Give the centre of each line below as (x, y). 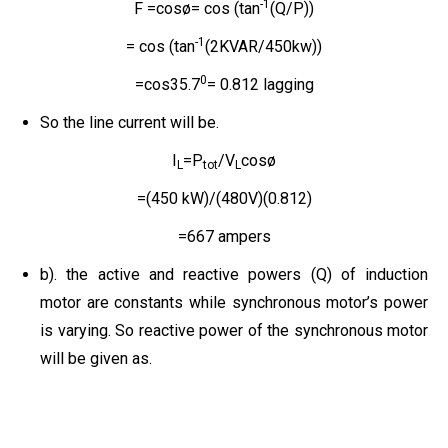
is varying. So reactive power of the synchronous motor (234, 330)
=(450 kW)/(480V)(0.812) (224, 198)
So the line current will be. (129, 122)
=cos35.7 (167, 84)
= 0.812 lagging (260, 84)
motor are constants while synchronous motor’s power (234, 302)
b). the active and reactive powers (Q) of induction (234, 274)
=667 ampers (224, 236)
